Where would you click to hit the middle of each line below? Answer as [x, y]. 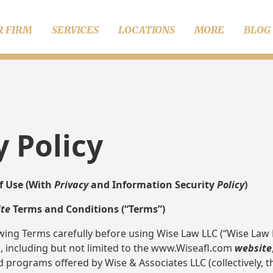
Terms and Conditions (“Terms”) [88, 209]
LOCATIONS [147, 30]
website [253, 248]
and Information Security [153, 185]
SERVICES [76, 30]
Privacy [71, 185]
